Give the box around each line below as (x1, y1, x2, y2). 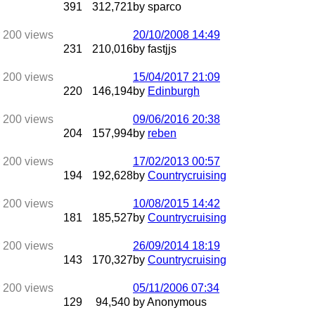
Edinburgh (148, 85, 200, 97)
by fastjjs (133, 43, 176, 55)
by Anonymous (133, 296, 207, 308)
